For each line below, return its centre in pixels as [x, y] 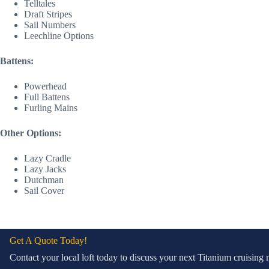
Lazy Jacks [45, 169]
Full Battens [47, 97]
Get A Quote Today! [48, 240]
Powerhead [45, 86]
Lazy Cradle [47, 159]
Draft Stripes [48, 14]
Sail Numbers [50, 25]
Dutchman [44, 180]
